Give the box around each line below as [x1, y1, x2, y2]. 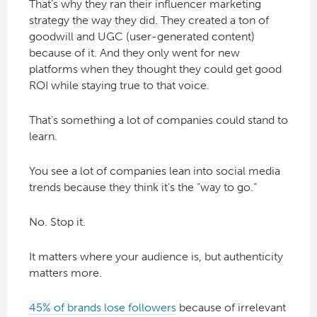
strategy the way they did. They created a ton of [28, 13, 269, 27]
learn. [28, 129, 57, 143]
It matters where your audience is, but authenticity [28, 249, 283, 263]
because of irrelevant [175, 300, 286, 314]
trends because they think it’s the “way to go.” [28, 180, 257, 194]
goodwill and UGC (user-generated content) [28, 29, 255, 43]
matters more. [28, 265, 102, 279]
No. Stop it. [28, 214, 86, 229]
